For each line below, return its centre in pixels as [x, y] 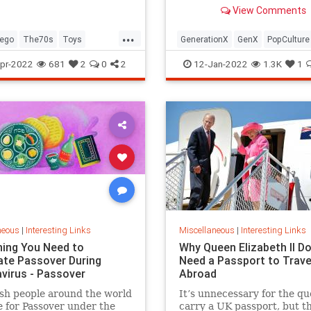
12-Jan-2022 [220, 64]
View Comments [268, 11]
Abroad [197, 273]
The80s [196, 61]
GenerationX [204, 39]
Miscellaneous [207, 230]
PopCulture [288, 39]
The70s [38, 39]
